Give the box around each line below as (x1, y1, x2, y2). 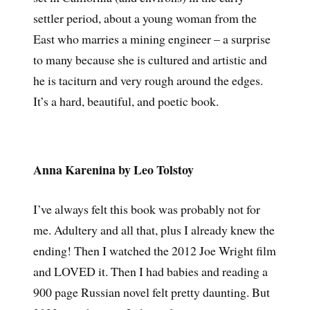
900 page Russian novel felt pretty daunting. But (33, 283, 270, 300)
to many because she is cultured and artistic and (33, 51, 267, 69)
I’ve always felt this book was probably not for (33, 200, 260, 217)
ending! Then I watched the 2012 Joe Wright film (33, 241, 276, 259)
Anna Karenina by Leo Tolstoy (33, 160, 194, 179)
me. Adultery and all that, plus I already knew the (33, 221, 275, 238)
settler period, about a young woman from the (33, 10, 257, 27)
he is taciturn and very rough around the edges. (33, 72, 263, 89)
